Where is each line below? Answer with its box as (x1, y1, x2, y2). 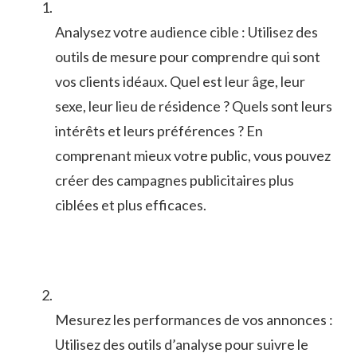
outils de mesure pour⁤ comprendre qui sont (55, 47, 320, 65)
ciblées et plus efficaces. (55, 195, 206, 214)
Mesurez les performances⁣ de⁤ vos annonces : (55, 310, 333, 328)
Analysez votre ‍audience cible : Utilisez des (55, 22, 318, 41)
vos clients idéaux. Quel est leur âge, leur (55, 72, 305, 90)
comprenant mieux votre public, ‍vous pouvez (55, 146, 331, 164)
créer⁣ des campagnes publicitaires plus (55, 171, 294, 189)
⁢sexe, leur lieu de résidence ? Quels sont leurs (55, 96, 332, 115)
